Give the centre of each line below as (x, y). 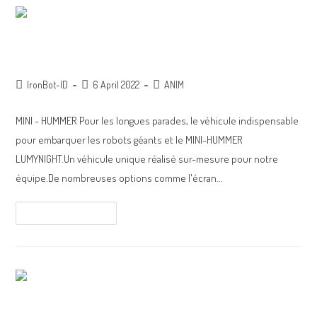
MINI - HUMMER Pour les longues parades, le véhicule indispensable (157, 121)
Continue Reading (61, 213)
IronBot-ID (48, 85)
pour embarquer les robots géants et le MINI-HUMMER (129, 140)
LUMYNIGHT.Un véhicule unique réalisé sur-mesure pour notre (147, 159)
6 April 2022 (116, 85)
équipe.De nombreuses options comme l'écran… (119, 178)
